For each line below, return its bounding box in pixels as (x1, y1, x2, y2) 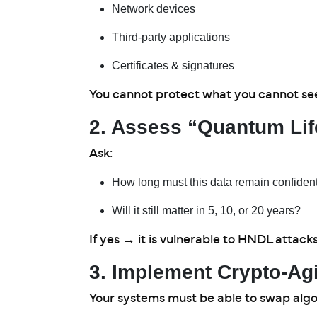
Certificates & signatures (112, 59, 234, 71)
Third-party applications (112, 31, 230, 43)
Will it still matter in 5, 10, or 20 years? (112, 204, 301, 217)
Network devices (112, 3, 195, 15)
